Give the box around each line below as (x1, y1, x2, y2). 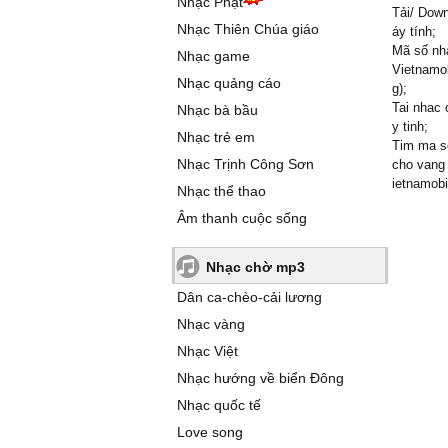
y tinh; (392, 119, 428, 134)
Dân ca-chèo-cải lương (177, 289, 322, 305)
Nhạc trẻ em (177, 129, 255, 145)
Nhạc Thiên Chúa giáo (177, 21, 319, 37)
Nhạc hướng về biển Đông (177, 370, 344, 386)
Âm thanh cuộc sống (177, 210, 307, 226)
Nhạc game (177, 48, 250, 64)
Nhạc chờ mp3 (206, 259, 305, 275)
